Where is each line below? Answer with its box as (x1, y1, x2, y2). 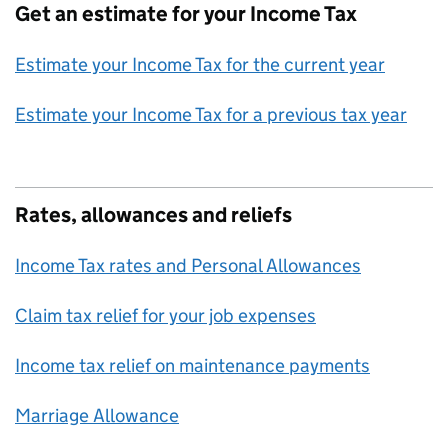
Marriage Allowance (15, 404, 179, 427)
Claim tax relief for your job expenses (15, 304, 316, 327)
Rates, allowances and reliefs (15, 202, 292, 228)
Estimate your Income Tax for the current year (15, 53, 385, 76)
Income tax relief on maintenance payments (15, 354, 370, 377)
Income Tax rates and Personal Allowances (15, 254, 361, 277)
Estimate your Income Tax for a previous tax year (15, 103, 407, 126)
